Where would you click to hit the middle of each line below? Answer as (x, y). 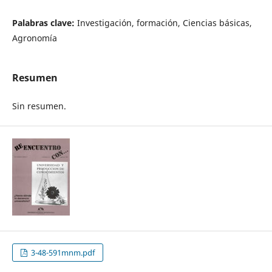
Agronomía (34, 38)
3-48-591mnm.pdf (62, 253)
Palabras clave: (44, 22)
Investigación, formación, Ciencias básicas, (164, 22)
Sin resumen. (39, 106)
